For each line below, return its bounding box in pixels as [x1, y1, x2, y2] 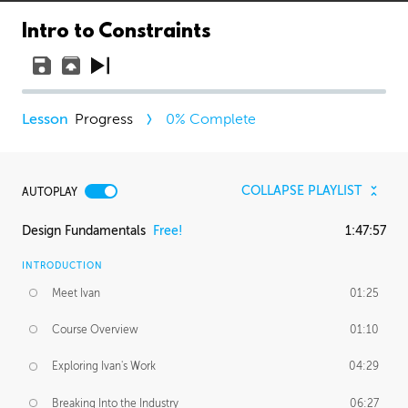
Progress [75, 111, 133, 127]
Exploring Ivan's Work [52, 360, 157, 373]
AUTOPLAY [22, 185, 77, 199]
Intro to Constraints [22, 21, 210, 44]
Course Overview [52, 322, 139, 336]
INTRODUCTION [22, 260, 103, 270]
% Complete [175, 111, 256, 127]
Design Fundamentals [22, 223, 146, 238]
